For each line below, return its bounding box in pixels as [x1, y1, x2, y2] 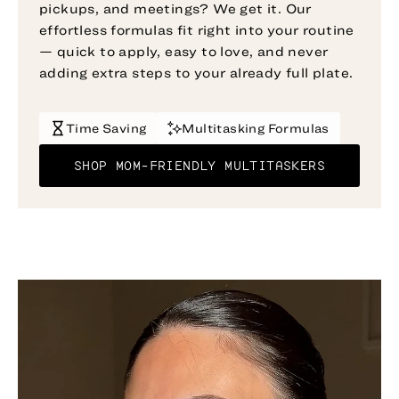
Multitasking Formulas [182, 121, 330, 136]
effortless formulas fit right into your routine [39, 22, 354, 38]
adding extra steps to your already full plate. [39, 65, 354, 81]
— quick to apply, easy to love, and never [39, 44, 329, 60]
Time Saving [66, 121, 147, 136]
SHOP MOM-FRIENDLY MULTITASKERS [74, 157, 325, 175]
